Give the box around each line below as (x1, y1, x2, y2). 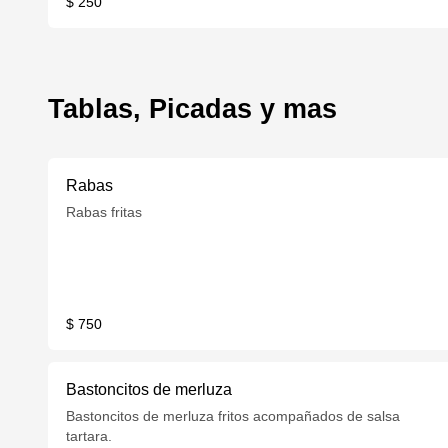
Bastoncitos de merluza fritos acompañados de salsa (66, 408, 401, 424)
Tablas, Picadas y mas (48, 93, 337, 124)
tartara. (66, 428, 113, 444)
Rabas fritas (66, 204, 143, 220)
